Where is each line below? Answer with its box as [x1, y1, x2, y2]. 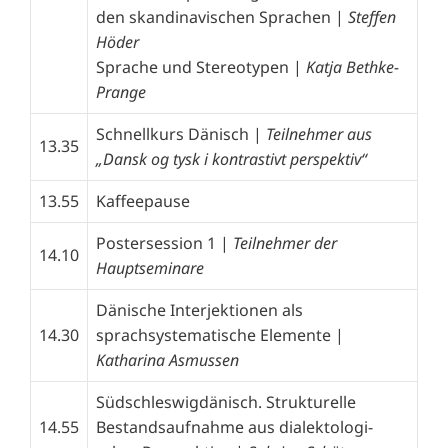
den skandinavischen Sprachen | [96, 5, 348, 28]
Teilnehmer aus [266, 122, 372, 145]
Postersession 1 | [96, 231, 233, 254]
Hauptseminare [96, 256, 204, 279]
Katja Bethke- [306, 55, 399, 78]
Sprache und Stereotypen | [96, 55, 306, 78]
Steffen [348, 5, 396, 28]
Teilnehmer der [233, 231, 337, 254]
